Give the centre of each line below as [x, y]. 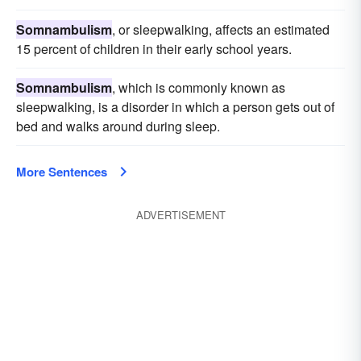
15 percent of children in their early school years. [154, 49]
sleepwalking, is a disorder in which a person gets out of [175, 107]
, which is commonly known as [199, 87]
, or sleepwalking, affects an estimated [221, 29]
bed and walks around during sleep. [118, 126]
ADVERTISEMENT [180, 215]
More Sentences [62, 172]
